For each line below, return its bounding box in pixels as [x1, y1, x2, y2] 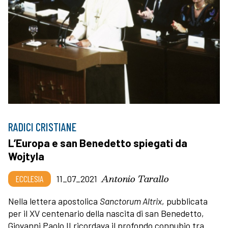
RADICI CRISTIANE [8, 120, 76, 133]
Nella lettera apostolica [8, 195, 100, 207]
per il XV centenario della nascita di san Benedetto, [8, 207, 204, 219]
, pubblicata [162, 195, 208, 207]
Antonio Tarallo [101, 170, 169, 186]
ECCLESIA [16, 173, 43, 184]
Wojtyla [8, 149, 44, 162]
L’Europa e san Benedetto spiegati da [8, 136, 187, 149]
